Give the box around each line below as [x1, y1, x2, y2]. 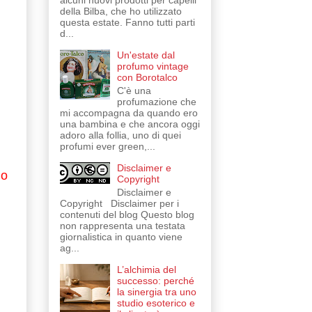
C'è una [117, 84, 152, 96]
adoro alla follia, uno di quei [59, 129, 181, 141]
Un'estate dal [117, 49, 175, 61]
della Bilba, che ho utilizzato [59, 6, 182, 17]
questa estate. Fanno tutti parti [59, 17, 195, 29]
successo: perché [117, 274, 195, 286]
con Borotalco [117, 72, 178, 84]
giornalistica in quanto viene [59, 231, 182, 242]
